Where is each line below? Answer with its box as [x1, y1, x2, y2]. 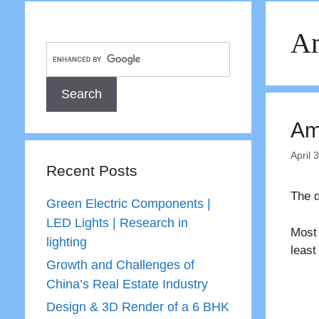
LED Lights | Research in [46, 216, 188, 230]
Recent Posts [46, 162, 137, 179]
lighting [46, 235, 87, 249]
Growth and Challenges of [46, 258, 194, 272]
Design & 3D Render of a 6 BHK [46, 300, 229, 314]
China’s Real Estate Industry [46, 277, 208, 291]
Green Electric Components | [46, 197, 211, 211]
